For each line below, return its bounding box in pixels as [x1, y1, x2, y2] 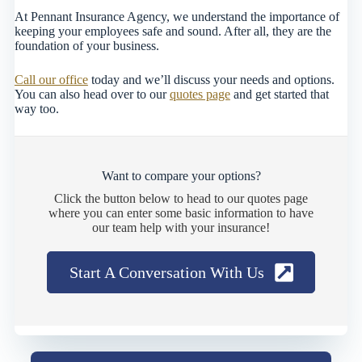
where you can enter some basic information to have [48, 206, 314, 221]
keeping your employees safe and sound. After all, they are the [14, 24, 331, 39]
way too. [14, 102, 59, 116]
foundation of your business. [14, 39, 159, 53]
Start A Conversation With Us [69, 263, 264, 282]
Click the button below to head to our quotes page [54, 192, 308, 206]
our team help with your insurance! [92, 221, 270, 235]
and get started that [229, 87, 329, 102]
